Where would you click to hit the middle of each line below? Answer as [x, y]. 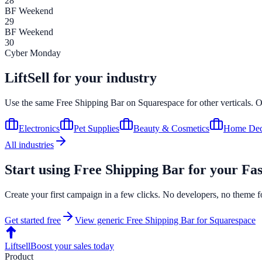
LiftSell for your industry [81, 77]
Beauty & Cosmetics [171, 128]
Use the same [30, 102]
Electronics [39, 128]
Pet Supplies [96, 128]
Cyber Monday [33, 53]
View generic [101, 220]
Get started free [33, 220]
